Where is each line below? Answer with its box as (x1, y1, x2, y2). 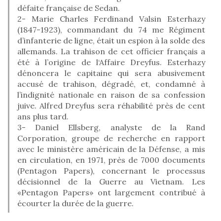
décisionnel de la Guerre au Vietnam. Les (17, 176, 205, 186)
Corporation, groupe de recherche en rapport (17, 133, 205, 143)
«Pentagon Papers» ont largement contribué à (17, 187, 205, 197)
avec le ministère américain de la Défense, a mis (17, 144, 205, 154)
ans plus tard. (17, 111, 69, 121)
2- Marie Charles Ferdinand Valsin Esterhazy (17, 13, 205, 24)
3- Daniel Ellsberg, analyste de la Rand (17, 122, 205, 132)
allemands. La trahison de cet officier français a (17, 46, 205, 56)
